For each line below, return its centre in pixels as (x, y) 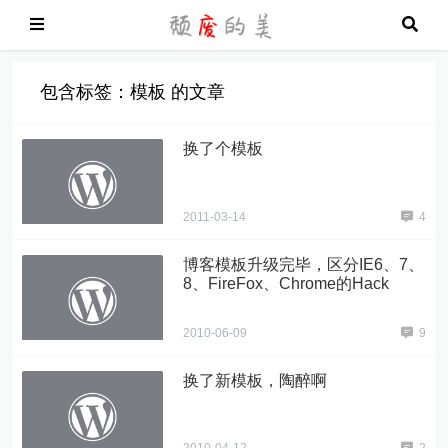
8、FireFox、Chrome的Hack (286, 283)
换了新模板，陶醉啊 (255, 380)
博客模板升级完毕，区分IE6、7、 (304, 264)
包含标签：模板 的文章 (133, 92)
